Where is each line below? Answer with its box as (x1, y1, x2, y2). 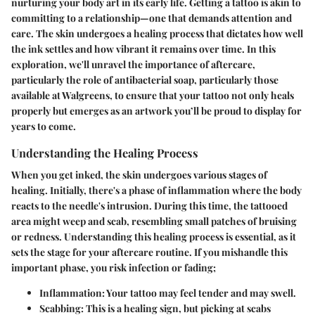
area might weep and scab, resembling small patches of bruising (11, 214, 297, 229)
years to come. (11, 120, 76, 133)
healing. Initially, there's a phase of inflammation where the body (11, 184, 302, 198)
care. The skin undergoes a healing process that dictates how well (11, 27, 303, 40)
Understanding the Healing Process (11, 145, 198, 160)
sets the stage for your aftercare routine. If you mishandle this (11, 245, 288, 259)
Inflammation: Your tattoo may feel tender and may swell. (39, 286, 296, 300)
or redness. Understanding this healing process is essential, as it (11, 230, 296, 244)
